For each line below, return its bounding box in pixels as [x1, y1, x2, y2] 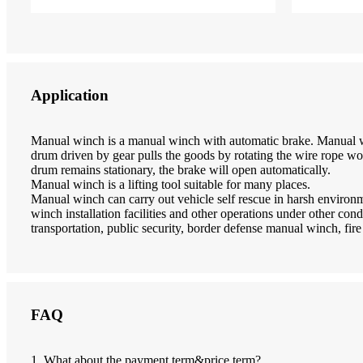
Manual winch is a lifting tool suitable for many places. [31, 177, 310, 191]
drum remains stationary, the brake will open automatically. [31, 162, 331, 177]
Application [31, 86, 109, 104]
